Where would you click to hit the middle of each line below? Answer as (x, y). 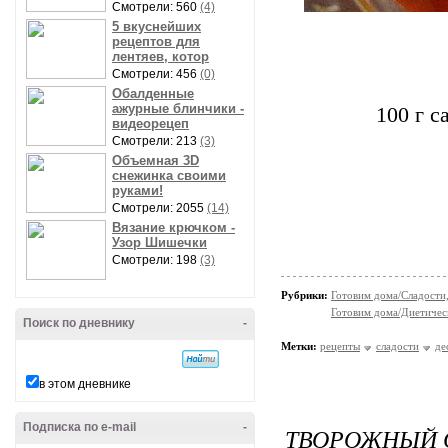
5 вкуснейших (156, 26)
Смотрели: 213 (156, 141)
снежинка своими (169, 175)
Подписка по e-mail (79, 427)
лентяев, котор (160, 56)
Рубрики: (306, 295)
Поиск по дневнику (79, 323)
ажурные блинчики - (178, 108)
